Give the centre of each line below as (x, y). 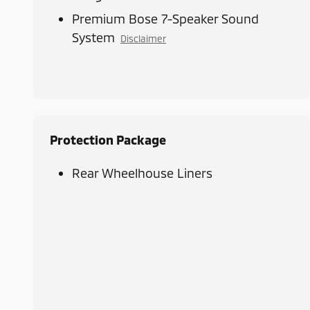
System (93, 38)
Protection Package (108, 140)
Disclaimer (143, 39)
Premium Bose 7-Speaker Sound (165, 19)
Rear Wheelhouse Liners (142, 173)
